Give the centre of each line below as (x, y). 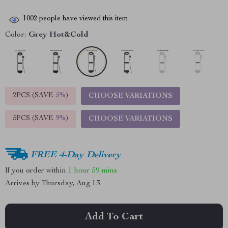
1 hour (79, 170)
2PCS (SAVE (34, 96)
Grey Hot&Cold (59, 35)
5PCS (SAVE (34, 119)
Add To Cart (114, 217)
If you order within (37, 170)
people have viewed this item (83, 19)
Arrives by (23, 183)
